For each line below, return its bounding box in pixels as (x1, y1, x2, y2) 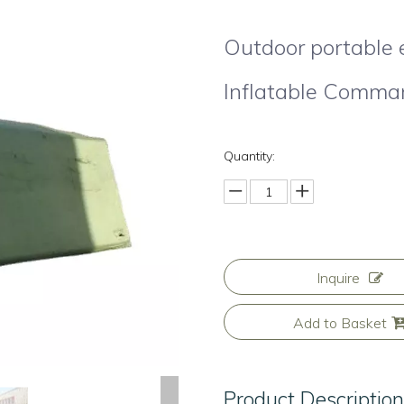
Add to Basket (293, 314, 388, 333)
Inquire (317, 269, 361, 288)
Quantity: (224, 148, 276, 165)
